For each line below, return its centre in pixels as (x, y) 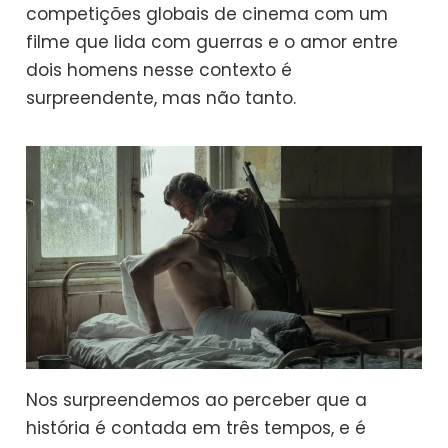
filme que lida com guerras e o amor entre (212, 42)
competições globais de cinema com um (207, 14)
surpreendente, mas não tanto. (161, 98)
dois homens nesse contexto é (159, 70)
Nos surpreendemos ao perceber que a (197, 399)
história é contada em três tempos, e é (196, 427)
